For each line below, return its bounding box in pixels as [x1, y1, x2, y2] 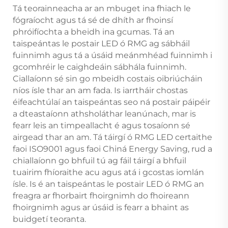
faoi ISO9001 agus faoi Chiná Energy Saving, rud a [13, 144, 212, 154]
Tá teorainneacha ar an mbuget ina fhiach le [13, 3, 191, 13]
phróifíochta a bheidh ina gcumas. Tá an [13, 26, 175, 37]
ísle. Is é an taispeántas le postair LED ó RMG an [13, 179, 204, 189]
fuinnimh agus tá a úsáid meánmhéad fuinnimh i [13, 50, 212, 60]
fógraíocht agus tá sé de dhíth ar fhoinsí [13, 15, 173, 25]
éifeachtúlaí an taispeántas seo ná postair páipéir [13, 97, 210, 107]
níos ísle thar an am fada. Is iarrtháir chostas [13, 85, 188, 95]
